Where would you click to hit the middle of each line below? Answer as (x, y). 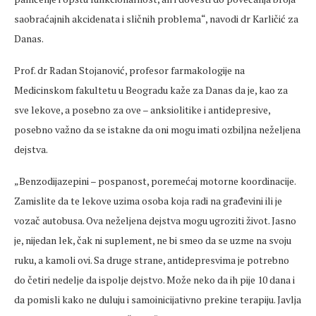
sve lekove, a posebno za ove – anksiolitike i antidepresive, (142, 110)
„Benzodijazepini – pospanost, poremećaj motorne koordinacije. (155, 181)
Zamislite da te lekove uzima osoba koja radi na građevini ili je (148, 201)
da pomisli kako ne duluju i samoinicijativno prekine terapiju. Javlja (158, 300)
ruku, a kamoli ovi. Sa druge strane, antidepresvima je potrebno (152, 260)
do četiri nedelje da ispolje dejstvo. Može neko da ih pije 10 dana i (154, 280)
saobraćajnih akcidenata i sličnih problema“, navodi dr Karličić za (156, 19)
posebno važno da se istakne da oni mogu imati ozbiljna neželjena (157, 130)
